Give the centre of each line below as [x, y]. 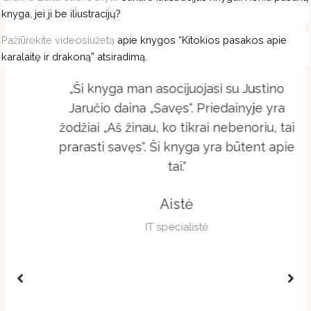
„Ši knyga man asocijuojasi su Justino [156, 88]
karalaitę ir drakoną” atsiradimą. [75, 57]
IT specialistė [155, 227]
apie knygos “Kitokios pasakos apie [201, 40]
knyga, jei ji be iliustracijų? [61, 13]
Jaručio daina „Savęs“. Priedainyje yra [155, 108]
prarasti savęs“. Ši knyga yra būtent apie [156, 146]
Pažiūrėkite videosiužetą [58, 40]
